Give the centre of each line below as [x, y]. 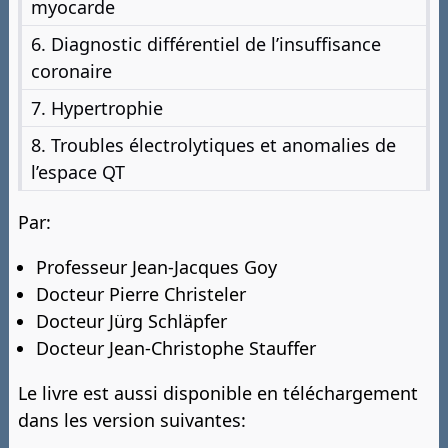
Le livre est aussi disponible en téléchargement [218, 393]
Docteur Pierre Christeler [141, 294]
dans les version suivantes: [132, 420]
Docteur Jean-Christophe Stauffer [176, 348]
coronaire [71, 70]
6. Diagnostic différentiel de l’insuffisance [206, 43]
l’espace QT [78, 171]
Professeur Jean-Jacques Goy [156, 267]
